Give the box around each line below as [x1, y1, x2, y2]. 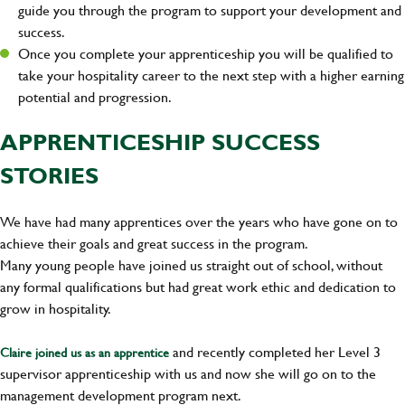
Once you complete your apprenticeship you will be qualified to [18, 42, 393, 64]
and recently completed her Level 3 [169, 341, 381, 363]
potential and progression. [18, 86, 172, 108]
